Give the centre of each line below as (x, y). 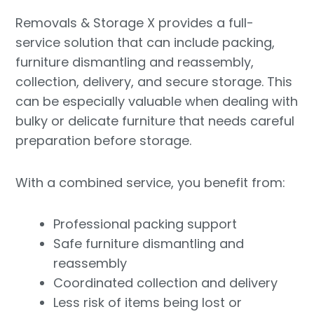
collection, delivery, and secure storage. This (154, 82)
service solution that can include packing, (145, 43)
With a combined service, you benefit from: (151, 182)
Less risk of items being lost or (148, 303)
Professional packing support (145, 224)
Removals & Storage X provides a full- (135, 23)
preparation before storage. (104, 141)
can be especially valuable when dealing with (157, 102)
